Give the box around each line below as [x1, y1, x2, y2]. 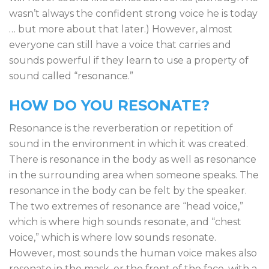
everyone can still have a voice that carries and [9, 39, 231, 50]
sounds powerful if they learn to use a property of [9, 55, 249, 66]
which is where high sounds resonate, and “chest [9, 216, 241, 228]
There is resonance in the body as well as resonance [9, 154, 256, 165]
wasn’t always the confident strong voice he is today [9, 8, 258, 19]
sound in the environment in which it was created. [9, 138, 248, 150]
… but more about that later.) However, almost [9, 23, 232, 35]
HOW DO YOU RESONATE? [9, 97, 210, 114]
